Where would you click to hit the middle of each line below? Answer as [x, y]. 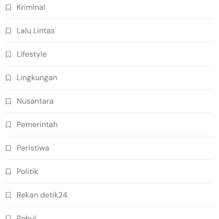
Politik [27, 172]
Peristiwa [33, 148]
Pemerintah [37, 125]
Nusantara [35, 101]
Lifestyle [32, 54]
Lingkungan [37, 78]
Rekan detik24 [42, 195]
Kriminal [31, 7]
